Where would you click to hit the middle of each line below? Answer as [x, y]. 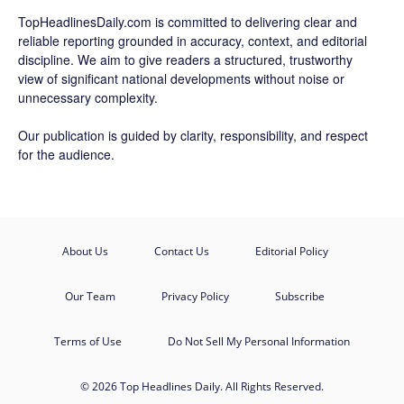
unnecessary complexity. [88, 97]
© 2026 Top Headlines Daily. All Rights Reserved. [202, 386]
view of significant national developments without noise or [181, 78]
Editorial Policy [291, 251]
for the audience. [66, 154]
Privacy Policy [195, 296]
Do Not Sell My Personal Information [259, 341]
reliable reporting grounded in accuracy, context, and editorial [193, 41]
